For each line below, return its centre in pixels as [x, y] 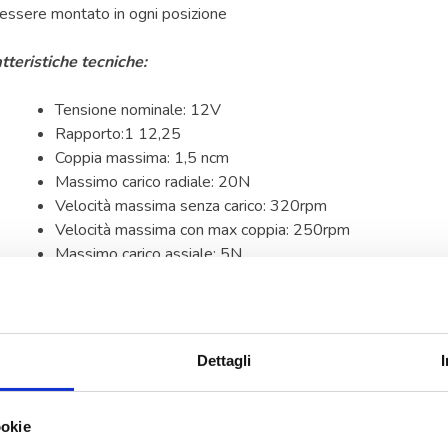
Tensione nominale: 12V [138, 109]
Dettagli [224, 361]
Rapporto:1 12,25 [118, 133]
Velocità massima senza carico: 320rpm [191, 205]
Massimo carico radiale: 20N [152, 181]
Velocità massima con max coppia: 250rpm [202, 229]
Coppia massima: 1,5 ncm [142, 157]
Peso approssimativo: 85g [146, 301]
